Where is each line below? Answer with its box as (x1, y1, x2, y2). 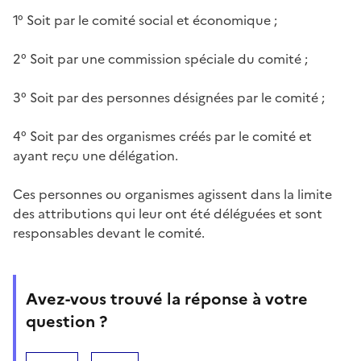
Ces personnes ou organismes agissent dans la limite (13, 184, 332, 204)
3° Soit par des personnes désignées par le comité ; (13, 87, 325, 107)
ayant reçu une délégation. (13, 145, 178, 165)
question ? (26, 309, 107, 334)
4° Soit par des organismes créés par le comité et (13, 126, 312, 146)
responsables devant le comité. (13, 222, 205, 243)
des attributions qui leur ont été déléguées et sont (13, 203, 322, 223)
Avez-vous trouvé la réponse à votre (26, 286, 308, 311)
